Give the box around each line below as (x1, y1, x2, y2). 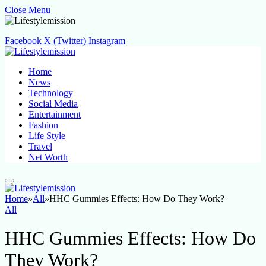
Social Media (28, 99, 78, 109)
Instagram (88, 36, 125, 46)
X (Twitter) (44, 36, 86, 46)
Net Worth (28, 152, 68, 162)
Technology (28, 88, 73, 98)
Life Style (28, 131, 65, 141)
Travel (28, 141, 52, 151)
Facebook (5, 36, 42, 46)
